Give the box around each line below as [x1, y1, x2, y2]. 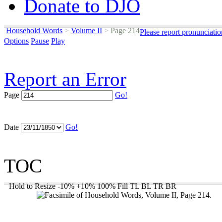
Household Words [6, 26, 62, 35]
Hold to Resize [9, 182, 55, 190]
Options [4, 37, 29, 45]
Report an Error [4, 68, 126, 90]
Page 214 [109, 26, 140, 35]
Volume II [71, 26, 102, 35]
